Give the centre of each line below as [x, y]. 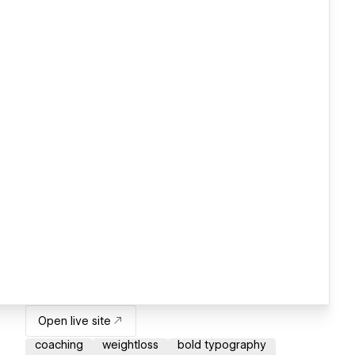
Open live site [74, 321]
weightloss [130, 345]
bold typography [222, 345]
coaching [59, 345]
